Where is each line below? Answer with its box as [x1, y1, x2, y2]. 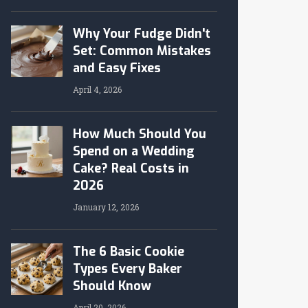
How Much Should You [73, 126, 206, 142]
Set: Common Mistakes [73, 43, 211, 59]
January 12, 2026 [73, 201, 139, 212]
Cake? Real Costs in [73, 160, 189, 177]
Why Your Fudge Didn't [73, 25, 210, 42]
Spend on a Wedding [73, 143, 195, 159]
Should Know [73, 278, 151, 294]
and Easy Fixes [73, 60, 161, 76]
